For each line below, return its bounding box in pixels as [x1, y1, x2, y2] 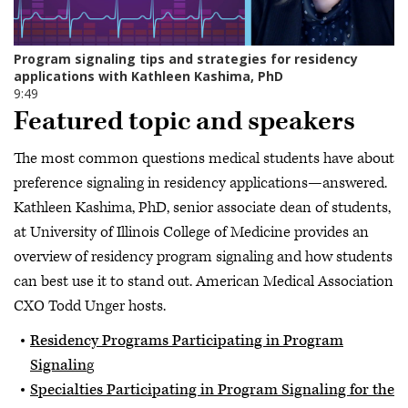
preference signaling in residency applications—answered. [14, 173, 387, 194]
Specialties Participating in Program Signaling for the [30, 379, 394, 400]
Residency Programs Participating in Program [30, 330, 343, 351]
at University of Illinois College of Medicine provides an [14, 222, 369, 243]
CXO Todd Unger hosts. [14, 296, 166, 317]
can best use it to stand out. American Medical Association [14, 271, 393, 292]
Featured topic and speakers [14, 104, 355, 138]
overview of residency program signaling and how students [14, 247, 393, 268]
